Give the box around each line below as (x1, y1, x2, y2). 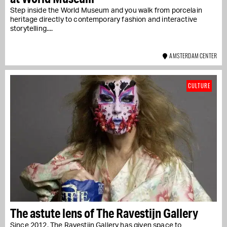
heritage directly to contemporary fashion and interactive (10, 16, 198, 23)
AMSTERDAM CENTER (167, 51, 217, 60)
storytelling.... (10, 25, 53, 32)
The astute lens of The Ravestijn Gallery (10, 205, 198, 221)
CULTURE (188, 81, 210, 90)
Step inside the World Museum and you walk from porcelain (10, 7, 202, 14)
